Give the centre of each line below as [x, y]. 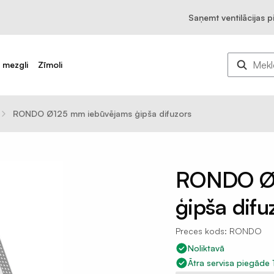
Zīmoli [50, 65]
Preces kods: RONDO [219, 231]
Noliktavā [206, 248]
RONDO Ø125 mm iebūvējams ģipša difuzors [102, 113]
